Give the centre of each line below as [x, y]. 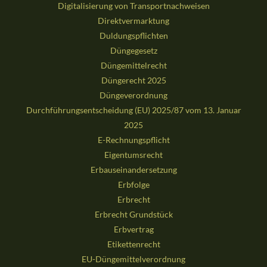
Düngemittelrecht [133, 66]
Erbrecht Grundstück [133, 215]
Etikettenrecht [133, 244]
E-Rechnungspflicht [133, 140]
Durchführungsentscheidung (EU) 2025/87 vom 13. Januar [133, 110]
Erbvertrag [133, 229]
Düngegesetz [133, 51]
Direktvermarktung [133, 21]
